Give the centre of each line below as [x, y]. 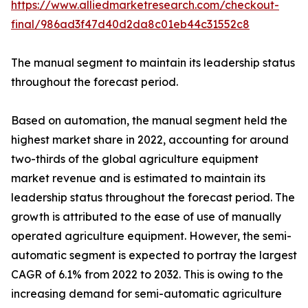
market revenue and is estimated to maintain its [138, 178]
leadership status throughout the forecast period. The [153, 198]
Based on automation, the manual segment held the [149, 121]
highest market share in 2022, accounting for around [150, 140]
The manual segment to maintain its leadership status [153, 63]
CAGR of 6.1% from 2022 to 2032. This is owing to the [147, 275]
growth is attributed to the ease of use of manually [146, 217]
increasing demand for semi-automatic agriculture [146, 294]
